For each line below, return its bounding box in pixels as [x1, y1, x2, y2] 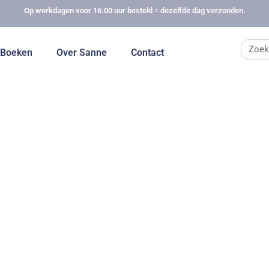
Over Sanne [56, 47, 107, 59]
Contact [131, 47, 165, 59]
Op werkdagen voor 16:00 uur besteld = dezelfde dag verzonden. [23, 6, 246, 15]
